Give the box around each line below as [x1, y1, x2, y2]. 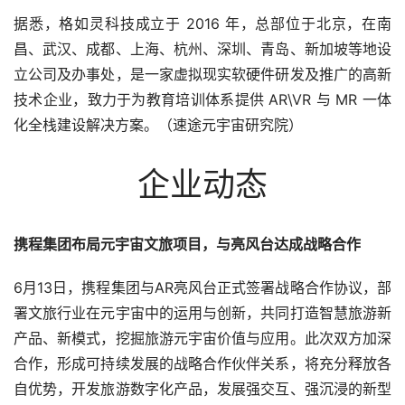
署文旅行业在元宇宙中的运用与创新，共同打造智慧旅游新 [14, 304, 391, 323]
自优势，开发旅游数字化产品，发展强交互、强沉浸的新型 [14, 380, 391, 399]
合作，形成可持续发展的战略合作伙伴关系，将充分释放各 [14, 354, 391, 373]
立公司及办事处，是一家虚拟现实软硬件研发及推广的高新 [14, 65, 391, 84]
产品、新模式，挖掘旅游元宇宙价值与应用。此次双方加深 [14, 329, 391, 348]
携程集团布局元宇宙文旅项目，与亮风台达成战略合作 [14, 235, 361, 254]
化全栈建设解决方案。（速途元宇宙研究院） [14, 116, 303, 135]
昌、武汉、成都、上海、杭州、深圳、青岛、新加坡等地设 [14, 40, 391, 59]
